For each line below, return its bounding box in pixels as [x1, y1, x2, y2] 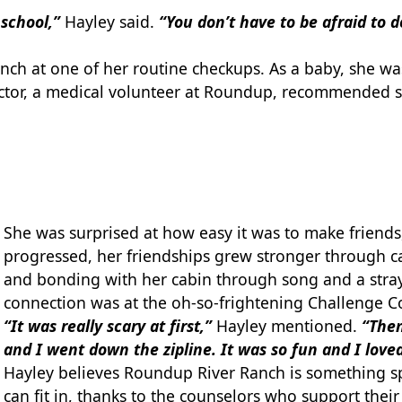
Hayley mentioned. [215, 314, 362, 336]
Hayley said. [65, 11, 159, 33]
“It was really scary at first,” [3, 314, 216, 336]
